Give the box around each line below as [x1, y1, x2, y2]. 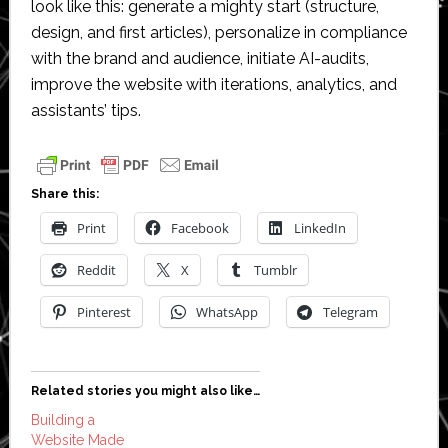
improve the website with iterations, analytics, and [30, 75, 397, 95]
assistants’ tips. [30, 101, 141, 121]
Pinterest [76, 303, 131, 322]
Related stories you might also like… [30, 384, 260, 399]
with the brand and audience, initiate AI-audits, [30, 49, 369, 69]
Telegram [322, 303, 378, 322]
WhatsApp [195, 303, 258, 322]
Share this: [30, 187, 99, 202]
